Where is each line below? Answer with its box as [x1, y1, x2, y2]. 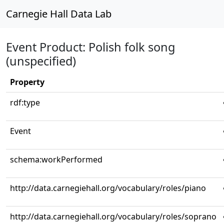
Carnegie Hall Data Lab [6, 7, 111, 20]
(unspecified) [6, 53, 76, 69]
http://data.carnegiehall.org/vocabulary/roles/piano [10, 182, 206, 193]
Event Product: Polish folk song [6, 39, 175, 55]
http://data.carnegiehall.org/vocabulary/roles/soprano [10, 211, 216, 222]
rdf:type [10, 97, 40, 108]
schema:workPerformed [10, 154, 102, 165]
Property [10, 76, 44, 87]
